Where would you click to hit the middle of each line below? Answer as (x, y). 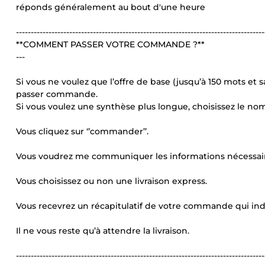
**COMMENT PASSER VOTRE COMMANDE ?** (110, 44)
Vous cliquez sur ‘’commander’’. (82, 131)
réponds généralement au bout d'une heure (111, 7)
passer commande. (57, 94)
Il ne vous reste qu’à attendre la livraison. (103, 231)
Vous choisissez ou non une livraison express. (112, 181)
